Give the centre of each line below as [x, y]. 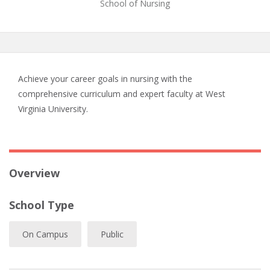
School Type [42, 205]
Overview [34, 173]
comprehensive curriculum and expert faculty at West [122, 94]
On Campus [45, 234]
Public [112, 234]
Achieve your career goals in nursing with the [105, 79]
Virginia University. [53, 109]
